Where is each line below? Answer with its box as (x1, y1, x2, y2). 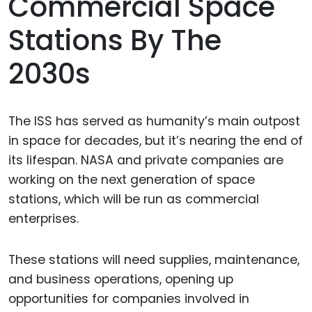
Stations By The (8, 21, 221, 61)
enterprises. (8, 210, 79, 228)
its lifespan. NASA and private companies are (8, 152, 283, 169)
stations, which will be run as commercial (8, 191, 259, 208)
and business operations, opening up (8, 271, 233, 288)
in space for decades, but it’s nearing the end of (8, 132, 303, 150)
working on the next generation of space (8, 171, 255, 189)
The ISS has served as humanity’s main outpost (8, 113, 300, 130)
